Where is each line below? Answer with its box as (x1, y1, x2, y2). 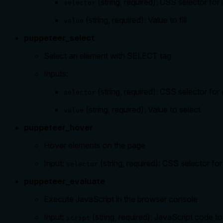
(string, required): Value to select (84, 105, 201, 115)
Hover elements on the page (44, 140, 145, 151)
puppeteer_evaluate (24, 176, 105, 187)
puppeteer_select (24, 33, 95, 43)
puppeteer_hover (24, 122, 93, 133)
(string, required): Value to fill (84, 15, 187, 25)
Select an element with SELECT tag (44, 51, 171, 61)
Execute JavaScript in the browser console (44, 194, 198, 205)
